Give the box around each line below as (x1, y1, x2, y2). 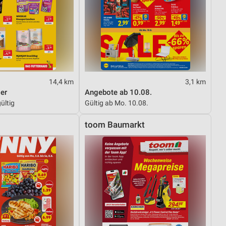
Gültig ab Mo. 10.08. (85, 98, 149, 107)
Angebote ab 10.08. (85, 87, 152, 97)
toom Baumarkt (85, 120, 145, 130)
